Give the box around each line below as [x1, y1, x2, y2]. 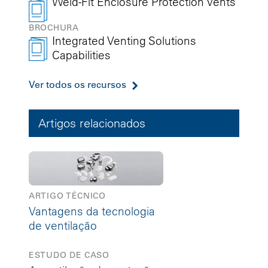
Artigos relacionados [38, 115, 145, 131]
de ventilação [29, 218, 97, 233]
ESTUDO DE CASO [29, 249, 109, 260]
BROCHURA [29, 22, 79, 33]
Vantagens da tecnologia [29, 203, 155, 218]
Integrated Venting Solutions [52, 33, 197, 48]
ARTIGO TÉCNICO [29, 190, 106, 201]
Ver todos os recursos [29, 78, 126, 91]
